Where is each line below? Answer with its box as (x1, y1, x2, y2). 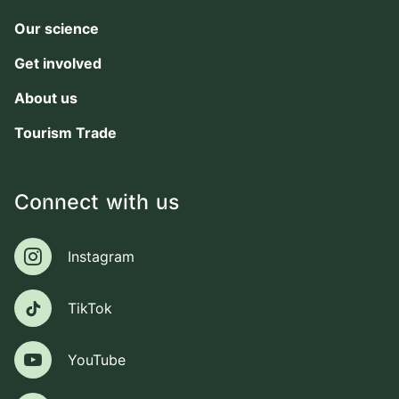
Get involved (14, 54, 102, 73)
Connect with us (14, 193, 180, 215)
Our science (14, 20, 99, 38)
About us (14, 89, 77, 108)
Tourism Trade (14, 124, 117, 142)
